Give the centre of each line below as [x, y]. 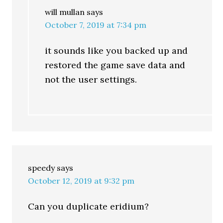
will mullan [65, 12]
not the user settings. [91, 79]
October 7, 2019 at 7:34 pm [96, 25]
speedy [42, 168]
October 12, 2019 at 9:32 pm [81, 181]
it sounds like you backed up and [116, 51]
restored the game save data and [115, 65]
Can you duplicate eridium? [89, 206]
